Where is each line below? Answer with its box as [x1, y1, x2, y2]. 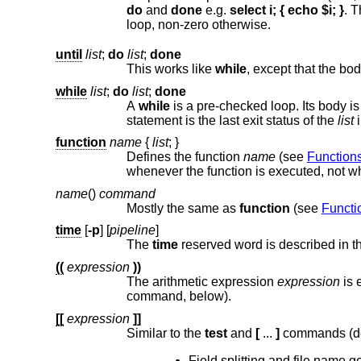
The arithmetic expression [126, 274, 277, 288]
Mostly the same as [126, 201, 239, 215]
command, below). [126, 288, 231, 303]
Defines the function [126, 150, 243, 164]
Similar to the [126, 326, 205, 340]
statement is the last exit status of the [126, 113, 338, 127]
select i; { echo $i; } [229, 2, 344, 17]
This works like [126, 61, 215, 76]
